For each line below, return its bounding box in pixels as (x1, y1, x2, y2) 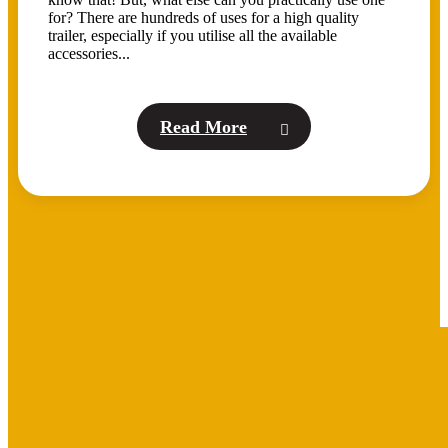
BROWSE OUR (8, 378, 296, 425)
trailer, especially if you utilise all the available (48, 26, 337, 44)
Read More (160, 116, 247, 137)
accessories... (48, 44, 130, 62)
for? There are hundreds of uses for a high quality (48, 8, 359, 26)
